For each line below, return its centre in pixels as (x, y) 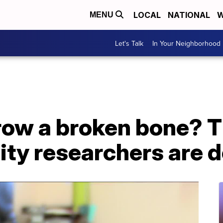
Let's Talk (129, 43)
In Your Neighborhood (186, 43)
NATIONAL (189, 15)
